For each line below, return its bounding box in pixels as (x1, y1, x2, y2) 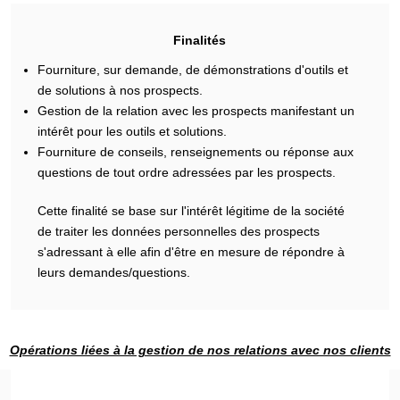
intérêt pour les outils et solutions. (37, 124, 228, 138)
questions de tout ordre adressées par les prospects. (37, 165, 337, 179)
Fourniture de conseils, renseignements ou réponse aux (37, 145, 354, 159)
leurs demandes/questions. (37, 265, 191, 279)
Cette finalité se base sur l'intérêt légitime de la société (37, 204, 346, 218)
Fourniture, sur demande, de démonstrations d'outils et (37, 62, 349, 77)
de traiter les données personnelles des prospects (37, 224, 321, 238)
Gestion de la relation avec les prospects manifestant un (37, 104, 355, 118)
